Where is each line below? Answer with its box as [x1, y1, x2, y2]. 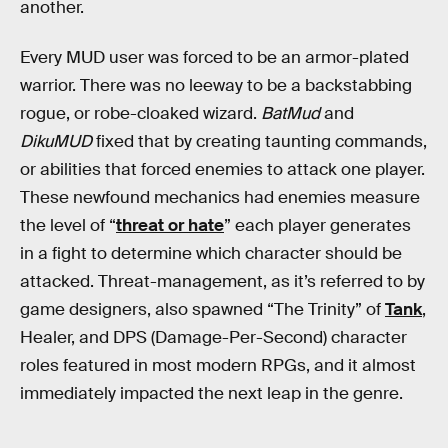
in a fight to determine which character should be [20, 242, 402, 264]
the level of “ [20, 214, 116, 236]
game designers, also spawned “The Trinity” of [20, 298, 385, 320]
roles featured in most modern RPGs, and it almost [20, 354, 416, 376]
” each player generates [224, 214, 411, 236]
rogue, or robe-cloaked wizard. [20, 102, 261, 124]
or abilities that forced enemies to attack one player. [20, 158, 425, 180]
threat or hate [116, 214, 224, 236]
